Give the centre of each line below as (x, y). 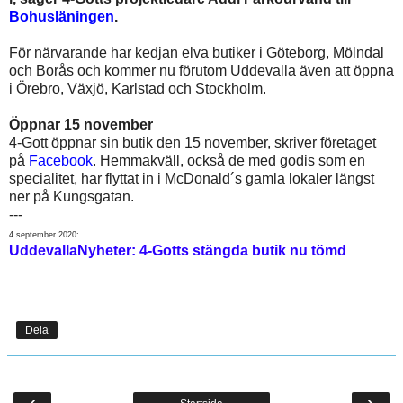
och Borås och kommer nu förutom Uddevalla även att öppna (201, 70)
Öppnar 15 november (81, 124)
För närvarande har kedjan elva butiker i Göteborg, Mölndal (197, 52)
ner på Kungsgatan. (72, 196)
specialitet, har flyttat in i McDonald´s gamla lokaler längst (192, 178)
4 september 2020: (44, 234)
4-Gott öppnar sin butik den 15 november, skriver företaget (193, 142)
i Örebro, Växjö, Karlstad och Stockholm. (138, 88)
